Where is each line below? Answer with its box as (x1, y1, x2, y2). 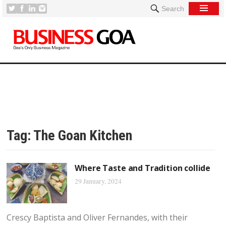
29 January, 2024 (75, 177, 122, 186)
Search (161, 5, 184, 13)
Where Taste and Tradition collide (75, 162, 211, 174)
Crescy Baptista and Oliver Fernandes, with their (7, 212, 188, 223)
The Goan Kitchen (33, 127, 133, 144)
